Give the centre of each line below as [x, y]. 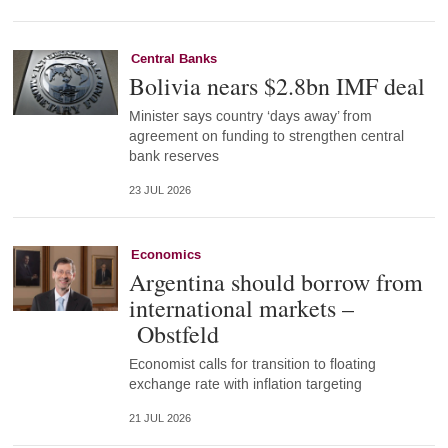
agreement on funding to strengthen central [266, 136]
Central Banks [173, 58]
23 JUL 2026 [159, 190]
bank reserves [173, 156]
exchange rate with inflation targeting [245, 384]
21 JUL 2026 [159, 418]
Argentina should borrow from [275, 281]
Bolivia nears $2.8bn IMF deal [276, 85]
